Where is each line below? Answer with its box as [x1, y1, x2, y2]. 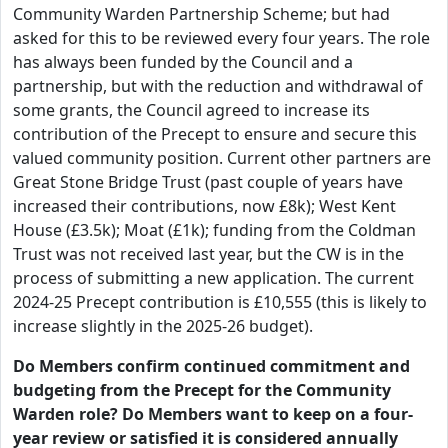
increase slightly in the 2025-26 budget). [13, 315, 313, 337]
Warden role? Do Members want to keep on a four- [13, 403, 413, 425]
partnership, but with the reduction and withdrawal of [13, 75, 423, 97]
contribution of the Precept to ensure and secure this [13, 123, 417, 145]
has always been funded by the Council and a [13, 51, 353, 73]
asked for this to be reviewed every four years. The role [13, 27, 430, 49]
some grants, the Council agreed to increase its [13, 99, 370, 121]
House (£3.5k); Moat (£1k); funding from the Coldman [13, 219, 416, 241]
